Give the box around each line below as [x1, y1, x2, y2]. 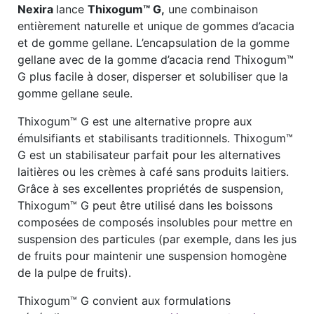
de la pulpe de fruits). [18, 266, 131, 280]
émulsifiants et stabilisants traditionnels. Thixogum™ [18, 131, 293, 145]
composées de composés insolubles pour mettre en [18, 215, 292, 229]
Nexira [18, 2, 56, 16]
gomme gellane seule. [18, 86, 132, 100]
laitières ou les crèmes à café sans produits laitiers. [18, 165, 289, 179]
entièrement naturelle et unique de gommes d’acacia [18, 19, 294, 33]
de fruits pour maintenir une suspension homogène [18, 249, 287, 263]
